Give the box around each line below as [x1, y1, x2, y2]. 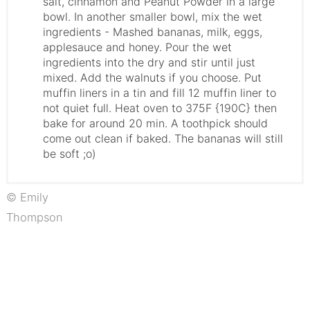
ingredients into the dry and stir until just [42, 55, 255, 69]
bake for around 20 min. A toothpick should [42, 116, 268, 130]
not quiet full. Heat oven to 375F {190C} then [42, 100, 277, 115]
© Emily [6, 190, 48, 204]
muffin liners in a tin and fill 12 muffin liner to [42, 85, 276, 100]
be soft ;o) [42, 146, 96, 161]
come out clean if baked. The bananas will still [42, 131, 283, 145]
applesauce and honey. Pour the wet [42, 39, 232, 54]
